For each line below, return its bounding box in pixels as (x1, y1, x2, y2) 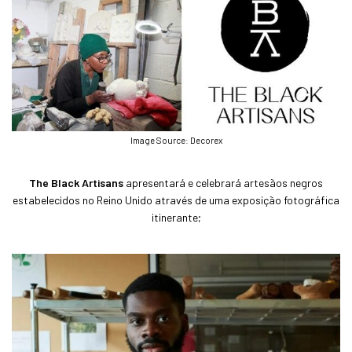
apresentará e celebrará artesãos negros (123, 175, 323, 189)
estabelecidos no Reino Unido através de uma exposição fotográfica (13, 192, 339, 207)
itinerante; (151, 210, 201, 224)
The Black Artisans (29, 175, 123, 189)
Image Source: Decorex (130, 134, 222, 145)
